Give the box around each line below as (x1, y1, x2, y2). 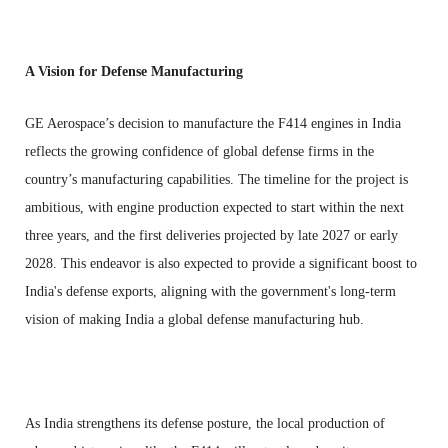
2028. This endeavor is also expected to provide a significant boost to (25, 255, 417, 271)
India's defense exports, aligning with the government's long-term (25, 283, 396, 299)
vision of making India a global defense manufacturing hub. (25, 311, 364, 327)
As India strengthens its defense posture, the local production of (25, 415, 385, 431)
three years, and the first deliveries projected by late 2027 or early (25, 227, 398, 243)
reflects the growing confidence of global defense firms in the (25, 143, 374, 159)
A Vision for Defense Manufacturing (25, 63, 243, 79)
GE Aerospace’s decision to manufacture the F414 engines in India (25, 115, 401, 131)
